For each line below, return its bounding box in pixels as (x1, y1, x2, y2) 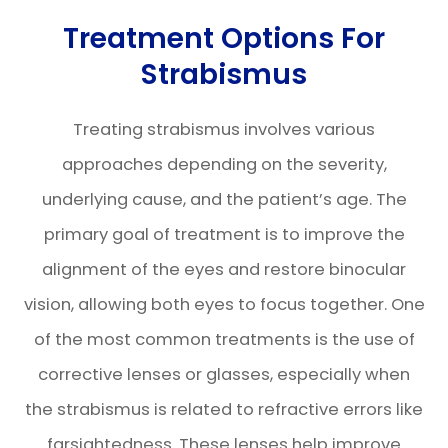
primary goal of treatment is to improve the (43, 223, 405, 246)
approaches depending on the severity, (61, 153, 387, 176)
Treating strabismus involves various (73, 118, 375, 141)
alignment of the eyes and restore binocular (42, 258, 406, 281)
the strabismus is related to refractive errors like (25, 398, 423, 421)
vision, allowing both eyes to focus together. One (23, 293, 425, 316)
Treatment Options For (63, 18, 385, 58)
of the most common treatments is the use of (33, 328, 415, 351)
